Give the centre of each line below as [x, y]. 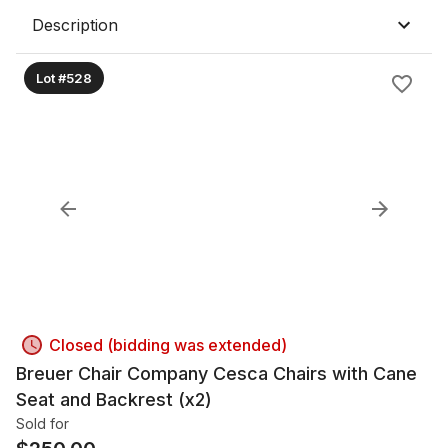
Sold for [42, 423]
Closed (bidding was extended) [168, 345]
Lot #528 [64, 77]
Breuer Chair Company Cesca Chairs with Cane [216, 373]
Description [75, 25]
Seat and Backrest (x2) [114, 399]
